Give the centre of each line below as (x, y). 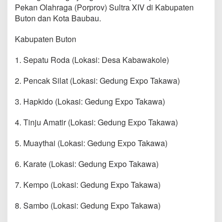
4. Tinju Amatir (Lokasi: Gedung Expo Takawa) (96, 122)
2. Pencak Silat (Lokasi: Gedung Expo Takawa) (97, 80)
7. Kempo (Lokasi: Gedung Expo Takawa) (88, 184)
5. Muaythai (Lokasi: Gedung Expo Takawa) (91, 143)
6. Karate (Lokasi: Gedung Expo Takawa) (87, 164)
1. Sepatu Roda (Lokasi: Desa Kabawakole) (92, 59)
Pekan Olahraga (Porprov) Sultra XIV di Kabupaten (104, 7)
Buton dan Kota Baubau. (58, 18)
